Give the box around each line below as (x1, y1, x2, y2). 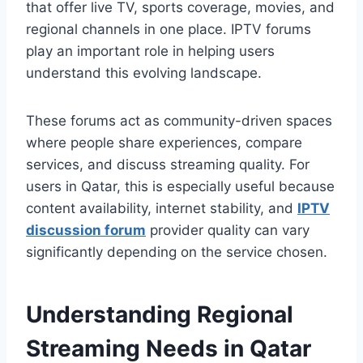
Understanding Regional (26, 301, 293, 329)
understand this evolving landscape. (26, 65, 262, 82)
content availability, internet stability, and (26, 200, 297, 217)
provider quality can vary (146, 222, 310, 239)
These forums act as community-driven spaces (26, 113, 332, 130)
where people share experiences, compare (26, 135, 302, 152)
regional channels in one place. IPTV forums (26, 21, 311, 38)
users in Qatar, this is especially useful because (26, 178, 335, 195)
